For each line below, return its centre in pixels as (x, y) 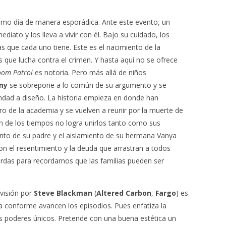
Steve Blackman (63, 193)
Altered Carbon (124, 193)
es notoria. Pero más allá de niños (90, 72)
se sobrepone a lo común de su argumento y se (87, 85)
